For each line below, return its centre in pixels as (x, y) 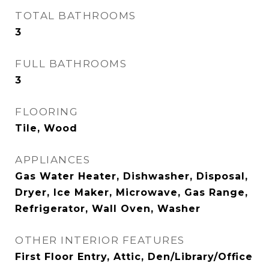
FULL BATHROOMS (71, 64)
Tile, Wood (46, 128)
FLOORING (47, 112)
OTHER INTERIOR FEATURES (100, 240)
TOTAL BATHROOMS (76, 16)
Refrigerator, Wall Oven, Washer (108, 209)
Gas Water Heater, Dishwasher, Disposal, (131, 176)
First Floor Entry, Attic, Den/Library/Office (134, 257)
